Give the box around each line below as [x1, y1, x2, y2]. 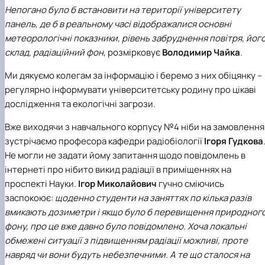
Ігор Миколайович [78, 177, 159, 190]
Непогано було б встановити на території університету [5, 4, 241, 17]
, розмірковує [104, 46, 162, 59]
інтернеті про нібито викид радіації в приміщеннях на [5, 163, 231, 176]
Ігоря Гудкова [204, 135, 263, 148]
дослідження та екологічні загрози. [5, 98, 156, 111]
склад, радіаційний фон [5, 46, 104, 59]
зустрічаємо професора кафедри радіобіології [5, 135, 204, 148]
